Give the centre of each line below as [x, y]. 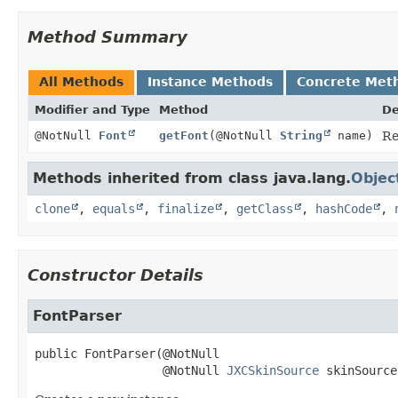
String [301, 135]
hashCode [344, 208]
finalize [186, 208]
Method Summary [107, 36]
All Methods [81, 81]
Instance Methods [210, 81]
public [56, 353]
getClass [265, 208]
